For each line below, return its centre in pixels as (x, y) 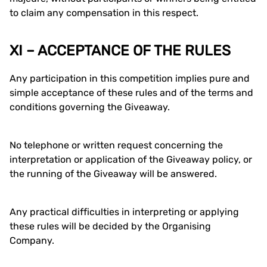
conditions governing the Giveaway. (90, 107)
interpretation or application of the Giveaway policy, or (131, 159)
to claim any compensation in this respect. (104, 13)
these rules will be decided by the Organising (110, 226)
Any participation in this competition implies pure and (130, 78)
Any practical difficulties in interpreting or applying (124, 212)
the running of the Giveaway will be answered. (113, 174)
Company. (32, 240)
